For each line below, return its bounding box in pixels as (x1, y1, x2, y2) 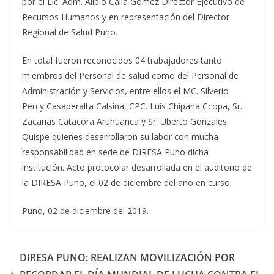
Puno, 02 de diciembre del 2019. (22, 205, 149, 217)
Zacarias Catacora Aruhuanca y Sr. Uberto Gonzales (22, 116, 227, 127)
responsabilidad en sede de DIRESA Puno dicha (22, 146, 209, 158)
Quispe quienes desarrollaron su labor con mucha (22, 131, 218, 143)
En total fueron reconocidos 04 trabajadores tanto (22, 54, 222, 66)
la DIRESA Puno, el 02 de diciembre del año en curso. (22, 177, 232, 188)
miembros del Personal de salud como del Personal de (22, 70, 239, 81)
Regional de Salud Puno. (22, 26, 117, 38)
